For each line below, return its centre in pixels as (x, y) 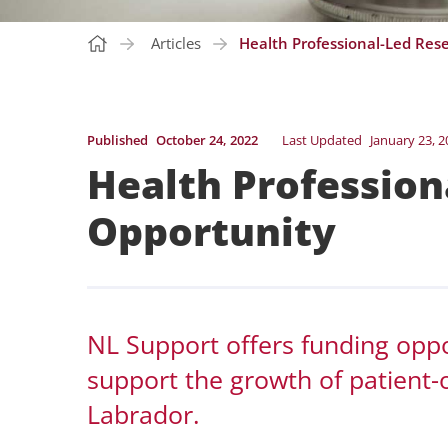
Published (117, 140)
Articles (176, 43)
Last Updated (322, 140)
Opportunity (211, 231)
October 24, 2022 (207, 140)
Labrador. (143, 413)
